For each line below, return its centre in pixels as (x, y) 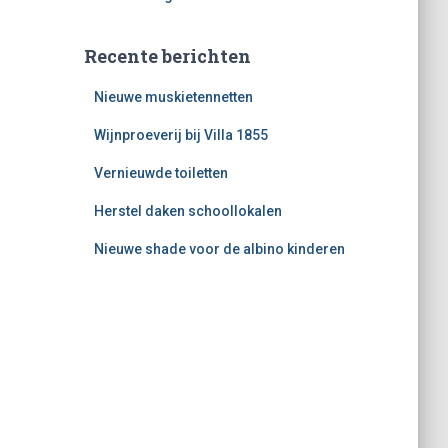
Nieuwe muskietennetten (173, 97)
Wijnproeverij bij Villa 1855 (180, 135)
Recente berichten (167, 56)
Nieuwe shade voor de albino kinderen (219, 249)
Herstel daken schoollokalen (187, 211)
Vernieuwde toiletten (160, 173)
